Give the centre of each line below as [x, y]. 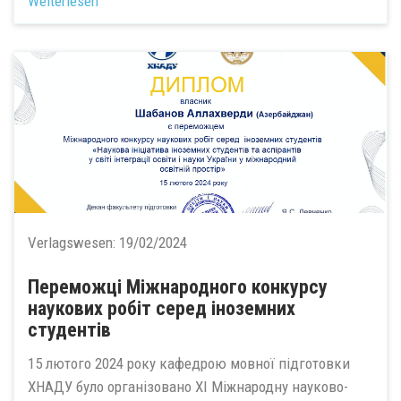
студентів [69, 329]
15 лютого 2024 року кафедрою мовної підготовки [189, 364]
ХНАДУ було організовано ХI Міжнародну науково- [188, 387]
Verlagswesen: [73, 242]
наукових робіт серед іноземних [162, 308]
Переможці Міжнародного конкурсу [178, 286]
